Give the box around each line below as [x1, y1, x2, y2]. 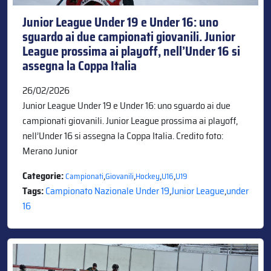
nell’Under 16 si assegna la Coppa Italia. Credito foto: [22, 128, 223, 143]
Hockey [135, 169, 160, 183]
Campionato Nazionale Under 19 [45, 183, 169, 198]
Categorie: [22, 168, 65, 183]
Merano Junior [22, 143, 77, 158]
